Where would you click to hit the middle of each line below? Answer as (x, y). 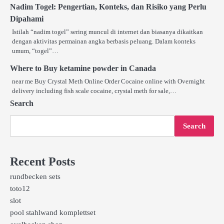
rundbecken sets (35, 176)
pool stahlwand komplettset (53, 212)
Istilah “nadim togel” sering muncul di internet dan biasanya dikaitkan (107, 31)
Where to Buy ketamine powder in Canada (83, 68)
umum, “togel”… (35, 50)
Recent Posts (42, 161)
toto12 (20, 188)
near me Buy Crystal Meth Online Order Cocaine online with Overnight (108, 81)
